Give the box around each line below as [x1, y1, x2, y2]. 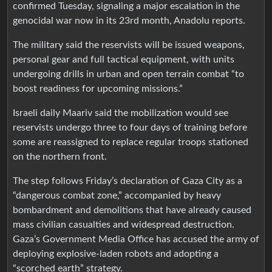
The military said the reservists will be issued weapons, [13, 39, 245, 50]
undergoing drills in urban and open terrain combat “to [13, 69, 244, 79]
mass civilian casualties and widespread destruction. [13, 219, 234, 229]
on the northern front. [13, 151, 107, 161]
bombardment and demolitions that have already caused [13, 205, 251, 215]
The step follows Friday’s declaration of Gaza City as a [13, 175, 242, 186]
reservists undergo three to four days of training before [13, 122, 247, 132]
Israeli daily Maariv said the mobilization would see [13, 107, 228, 118]
